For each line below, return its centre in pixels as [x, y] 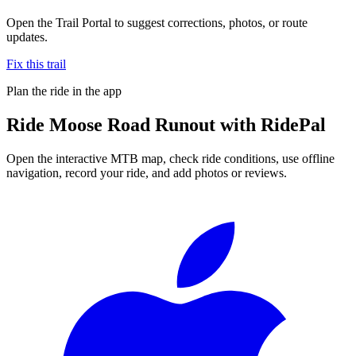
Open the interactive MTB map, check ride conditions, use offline [170, 158]
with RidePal [271, 124]
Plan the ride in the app [64, 91]
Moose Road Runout [132, 124]
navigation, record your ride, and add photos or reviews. [147, 172]
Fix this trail [36, 64]
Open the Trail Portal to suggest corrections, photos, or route [157, 22]
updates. [27, 37]
